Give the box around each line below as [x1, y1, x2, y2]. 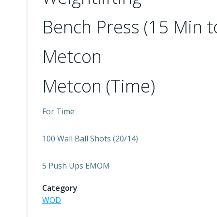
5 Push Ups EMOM [42, 160, 110, 171]
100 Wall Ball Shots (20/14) [42, 133, 138, 144]
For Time [42, 106, 75, 117]
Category [42, 183, 77, 193]
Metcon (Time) [42, 74, 155, 98]
